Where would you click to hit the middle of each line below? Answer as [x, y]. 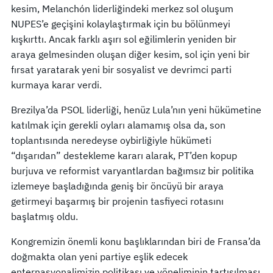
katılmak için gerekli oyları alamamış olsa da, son [118, 125]
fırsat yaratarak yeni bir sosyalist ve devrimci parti [121, 69]
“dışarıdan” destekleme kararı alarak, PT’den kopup [124, 155]
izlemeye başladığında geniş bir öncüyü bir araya [117, 186]
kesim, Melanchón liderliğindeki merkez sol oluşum [122, 8]
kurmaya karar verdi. [56, 84]
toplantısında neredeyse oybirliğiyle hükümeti [111, 140]
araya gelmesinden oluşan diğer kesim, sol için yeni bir [130, 54]
